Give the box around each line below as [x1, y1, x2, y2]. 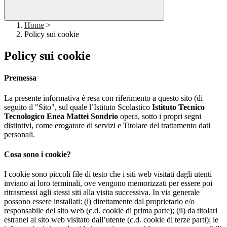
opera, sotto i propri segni [118, 111, 201, 121]
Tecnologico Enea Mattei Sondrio [4, 111, 118, 121]
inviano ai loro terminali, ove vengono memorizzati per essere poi [4, 179, 212, 188]
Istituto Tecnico [152, 102, 205, 111]
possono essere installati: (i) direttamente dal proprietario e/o [4, 197, 195, 206]
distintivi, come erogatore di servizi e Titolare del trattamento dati [4, 121, 210, 130]
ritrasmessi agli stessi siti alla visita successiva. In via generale [4, 188, 200, 197]
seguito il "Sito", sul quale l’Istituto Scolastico [4, 102, 152, 111]
